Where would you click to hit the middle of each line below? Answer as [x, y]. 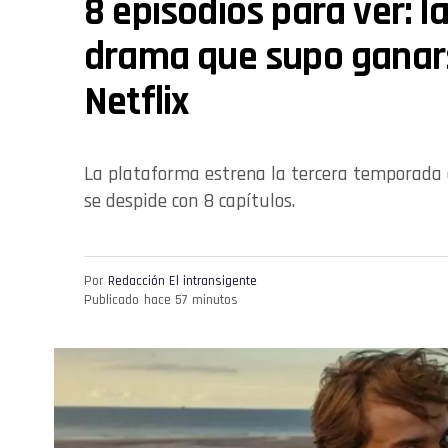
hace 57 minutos [191, 299]
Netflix [136, 103]
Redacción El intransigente [182, 280]
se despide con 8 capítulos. [189, 201]
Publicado [111, 299]
